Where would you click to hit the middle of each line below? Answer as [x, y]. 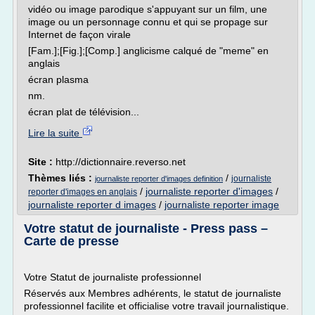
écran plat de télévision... [84, 112]
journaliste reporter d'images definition [159, 179]
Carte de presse [71, 241]
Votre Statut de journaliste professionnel [112, 277]
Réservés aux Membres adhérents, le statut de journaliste [153, 293]
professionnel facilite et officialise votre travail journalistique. [156, 306]
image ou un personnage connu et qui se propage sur [148, 22]
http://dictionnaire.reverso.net [121, 162]
